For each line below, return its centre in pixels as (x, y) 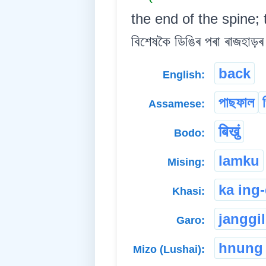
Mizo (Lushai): (169, 250)
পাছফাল (236, 103)
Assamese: (177, 104)
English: (184, 75)
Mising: (186, 162)
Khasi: (189, 191)
